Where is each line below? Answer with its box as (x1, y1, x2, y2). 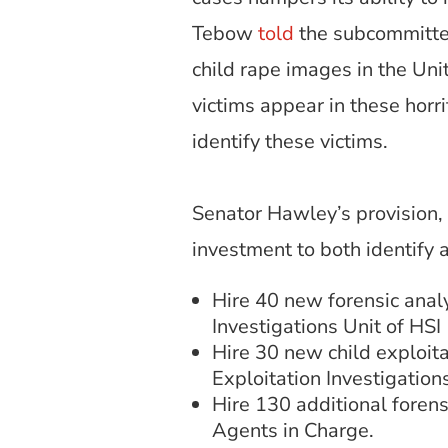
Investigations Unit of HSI (212, 312, 441, 340)
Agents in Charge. (212, 416, 374, 444)
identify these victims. (192, 127, 393, 155)
